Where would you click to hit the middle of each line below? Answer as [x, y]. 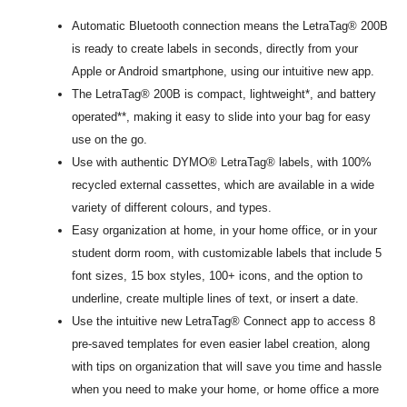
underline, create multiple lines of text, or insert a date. [216, 299]
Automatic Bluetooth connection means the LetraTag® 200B [230, 26]
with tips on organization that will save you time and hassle [227, 367]
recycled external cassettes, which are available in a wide [223, 185]
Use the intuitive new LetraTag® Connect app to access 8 [224, 322]
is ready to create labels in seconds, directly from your [215, 49]
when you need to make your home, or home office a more [226, 390]
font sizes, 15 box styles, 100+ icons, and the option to [218, 276]
